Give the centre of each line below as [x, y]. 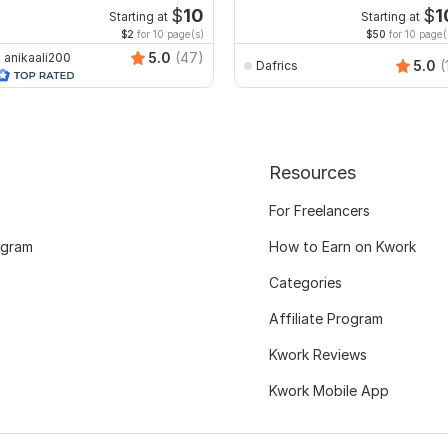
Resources [312, 173]
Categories [305, 283]
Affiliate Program [325, 319]
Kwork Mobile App [328, 391]
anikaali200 [37, 57]
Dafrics [277, 65]
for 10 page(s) [169, 34]
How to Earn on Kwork [342, 247]
